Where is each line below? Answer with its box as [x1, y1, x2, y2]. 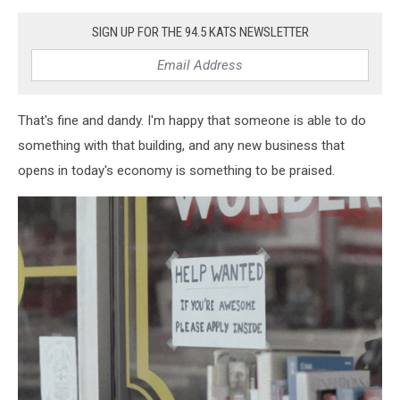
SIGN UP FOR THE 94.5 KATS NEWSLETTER [91, 24, 309, 40]
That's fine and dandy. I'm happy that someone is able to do [18, 112, 366, 129]
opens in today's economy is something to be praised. [18, 162, 335, 179]
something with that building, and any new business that [18, 137, 345, 154]
